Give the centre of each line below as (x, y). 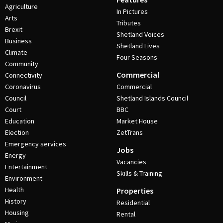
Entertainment (26, 167)
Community (22, 64)
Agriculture (21, 6)
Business (18, 41)
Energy (15, 155)
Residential (133, 203)
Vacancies (131, 162)
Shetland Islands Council (152, 98)
